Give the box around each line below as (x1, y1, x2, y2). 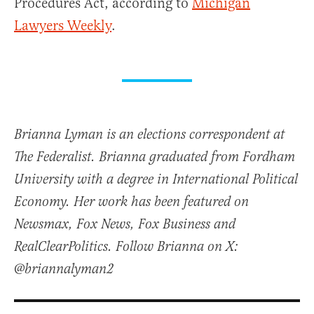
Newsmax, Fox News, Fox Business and (14, 216, 235, 234)
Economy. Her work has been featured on (14, 193, 249, 212)
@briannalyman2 (14, 261, 114, 279)
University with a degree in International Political (14, 171, 298, 189)
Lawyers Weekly (14, 17, 111, 35)
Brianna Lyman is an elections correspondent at (14, 126, 285, 144)
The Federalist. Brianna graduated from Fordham (14, 149, 295, 167)
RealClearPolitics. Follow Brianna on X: (14, 238, 238, 257)
